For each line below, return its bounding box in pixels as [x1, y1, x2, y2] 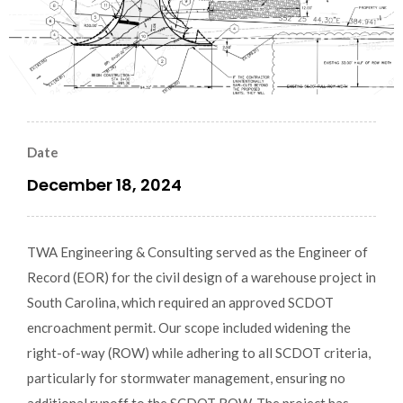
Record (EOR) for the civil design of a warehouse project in [27, 268, 376, 285]
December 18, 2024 [27, 173, 182, 196]
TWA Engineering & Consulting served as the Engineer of [27, 243, 368, 260]
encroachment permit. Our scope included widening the [27, 318, 351, 336]
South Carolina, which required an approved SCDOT [27, 293, 334, 310]
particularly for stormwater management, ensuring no [27, 369, 345, 386]
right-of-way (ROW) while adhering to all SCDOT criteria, [27, 344, 371, 361]
